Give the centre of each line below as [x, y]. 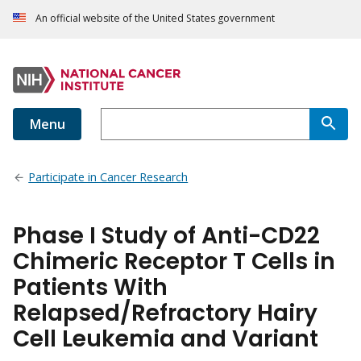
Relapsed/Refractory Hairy [165, 313]
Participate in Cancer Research [108, 177]
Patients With [90, 288]
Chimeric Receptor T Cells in [174, 262]
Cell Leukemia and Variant [166, 339]
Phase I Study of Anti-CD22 [166, 236]
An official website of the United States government [155, 19]
